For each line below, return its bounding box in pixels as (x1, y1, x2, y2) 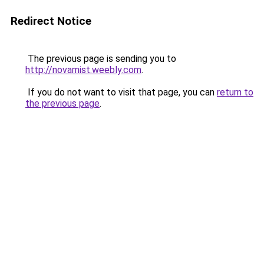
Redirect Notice (11, 14, 91, 28)
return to (217, 87, 253, 98)
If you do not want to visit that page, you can (25, 87, 217, 98)
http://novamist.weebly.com (25, 64, 141, 75)
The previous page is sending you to (25, 53, 176, 64)
